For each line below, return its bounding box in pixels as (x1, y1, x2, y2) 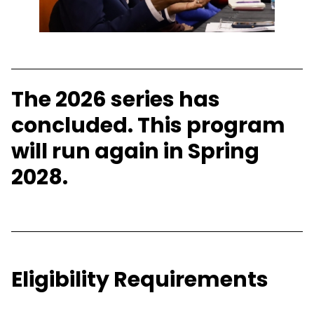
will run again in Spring (11, 137, 259, 167)
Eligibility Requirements (11, 265, 268, 295)
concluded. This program (11, 111, 285, 141)
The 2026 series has (11, 85, 220, 115)
